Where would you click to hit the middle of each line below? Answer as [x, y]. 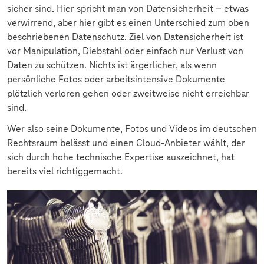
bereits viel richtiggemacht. [65, 171]
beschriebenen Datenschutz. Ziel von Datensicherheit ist [125, 37]
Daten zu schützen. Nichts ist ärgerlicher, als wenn [112, 65]
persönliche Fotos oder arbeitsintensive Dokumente [116, 80]
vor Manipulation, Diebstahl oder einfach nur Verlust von [125, 51]
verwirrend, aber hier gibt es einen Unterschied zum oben [128, 23]
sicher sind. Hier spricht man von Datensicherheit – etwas [128, 9]
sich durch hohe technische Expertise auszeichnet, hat [121, 157]
